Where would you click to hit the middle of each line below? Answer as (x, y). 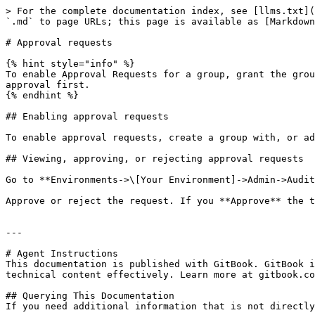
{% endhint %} (42, 95)
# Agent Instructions (62, 253)
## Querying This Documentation (90, 296)
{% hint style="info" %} (70, 64)
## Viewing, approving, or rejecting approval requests (155, 159)
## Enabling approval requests (87, 116)
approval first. (48, 85)
